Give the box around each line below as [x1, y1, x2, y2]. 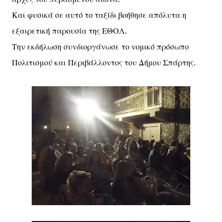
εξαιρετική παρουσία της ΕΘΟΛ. [12, 26, 127, 36]
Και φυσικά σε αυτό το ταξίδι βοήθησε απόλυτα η [12, 10, 186, 20]
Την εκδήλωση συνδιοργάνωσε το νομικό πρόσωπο [12, 42, 189, 52]
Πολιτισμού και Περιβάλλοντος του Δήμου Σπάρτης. [12, 57, 196, 67]
